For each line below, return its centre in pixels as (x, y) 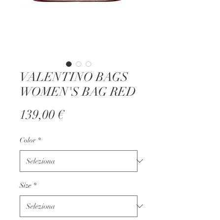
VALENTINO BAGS (74, 77)
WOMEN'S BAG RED (78, 91)
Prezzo (82, 114)
